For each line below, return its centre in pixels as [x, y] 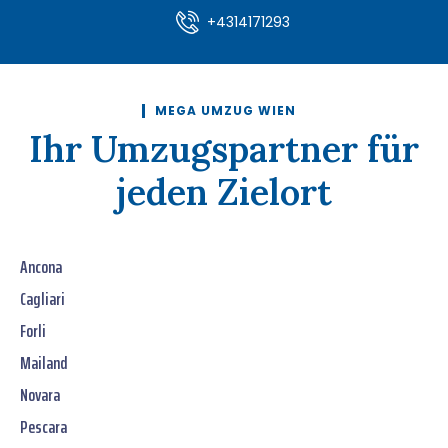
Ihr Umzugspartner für [224, 149]
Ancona [41, 267]
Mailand [44, 363]
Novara [40, 395]
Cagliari [42, 299]
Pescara [43, 427]
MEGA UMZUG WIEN [225, 111]
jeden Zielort [224, 192]
